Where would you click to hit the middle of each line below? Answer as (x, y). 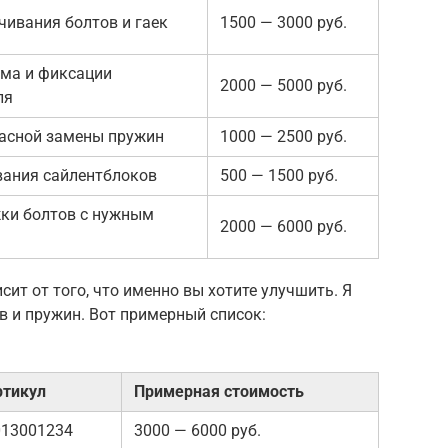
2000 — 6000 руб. (283, 226)
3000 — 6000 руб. (197, 430)
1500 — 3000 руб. (283, 22)
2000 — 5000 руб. (283, 85)
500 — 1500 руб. (279, 175)
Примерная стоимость (219, 391)
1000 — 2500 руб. (283, 136)
